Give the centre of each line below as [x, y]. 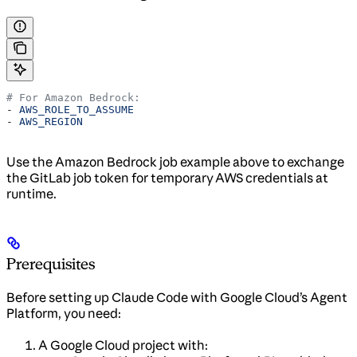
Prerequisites [51, 264]
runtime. [31, 193]
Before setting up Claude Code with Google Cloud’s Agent [177, 298]
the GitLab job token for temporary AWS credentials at [167, 177]
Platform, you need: [64, 314]
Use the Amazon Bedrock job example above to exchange [175, 161]
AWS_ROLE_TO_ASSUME [76, 109]
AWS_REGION [51, 121]
